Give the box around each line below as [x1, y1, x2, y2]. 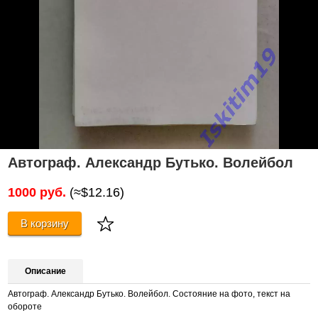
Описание [25, 265, 67, 276]
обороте [8, 302, 43, 312]
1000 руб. [8, 185, 67, 199]
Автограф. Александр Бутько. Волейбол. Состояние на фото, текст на [8, 289, 291, 300]
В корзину [21, 216, 70, 229]
